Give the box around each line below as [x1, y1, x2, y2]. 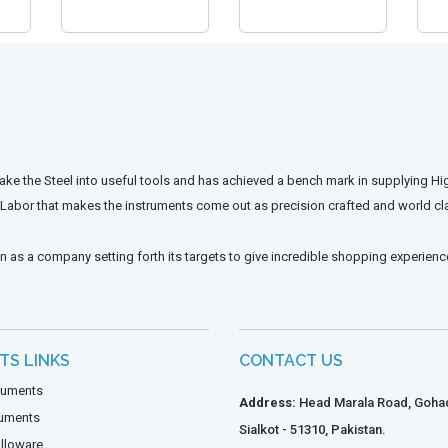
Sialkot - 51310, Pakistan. [239, 422, 386, 438]
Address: [239, 395, 296, 411]
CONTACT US [239, 351, 343, 371]
